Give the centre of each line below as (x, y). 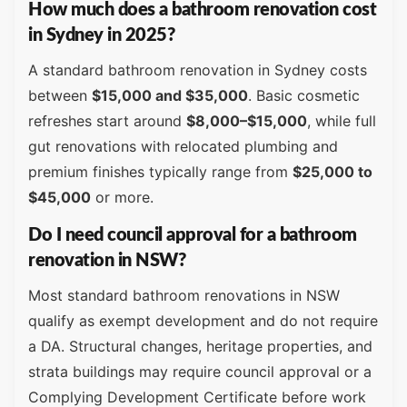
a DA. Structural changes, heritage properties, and (200, 347)
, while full (342, 120)
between (60, 95)
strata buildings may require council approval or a (200, 372)
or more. (122, 197)
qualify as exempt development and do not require (203, 321)
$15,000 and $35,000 (170, 95)
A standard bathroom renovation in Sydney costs (198, 69)
